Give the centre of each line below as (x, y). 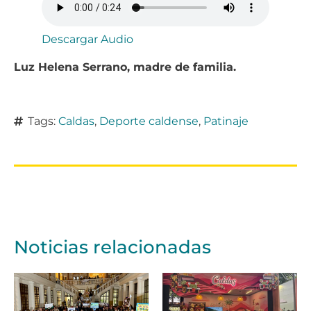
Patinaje (226, 121)
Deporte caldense (149, 121)
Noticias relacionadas (112, 247)
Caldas (76, 121)
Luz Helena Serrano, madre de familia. (125, 67)
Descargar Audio (87, 39)
